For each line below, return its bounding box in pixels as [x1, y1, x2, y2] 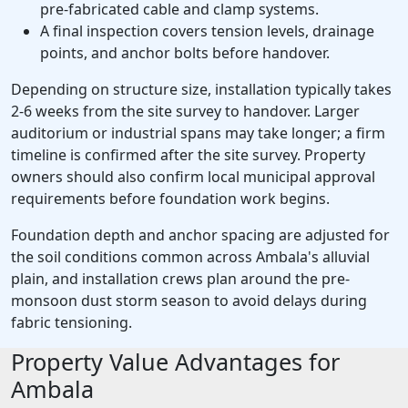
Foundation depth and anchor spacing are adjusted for [11, 225, 390, 246]
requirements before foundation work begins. [11, 189, 330, 209]
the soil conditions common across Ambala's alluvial [11, 247, 370, 268]
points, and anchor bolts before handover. [40, 43, 330, 64]
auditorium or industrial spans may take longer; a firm [11, 123, 385, 144]
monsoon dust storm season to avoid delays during [11, 291, 367, 311]
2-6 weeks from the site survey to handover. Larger [11, 101, 360, 122]
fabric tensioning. [11, 312, 132, 333]
